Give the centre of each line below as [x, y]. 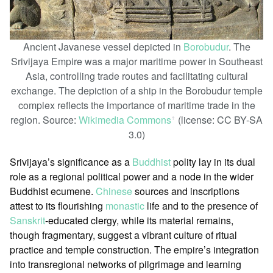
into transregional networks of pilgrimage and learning [126, 264]
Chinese [114, 191]
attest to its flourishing [58, 205]
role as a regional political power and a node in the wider [132, 176]
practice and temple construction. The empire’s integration [134, 249]
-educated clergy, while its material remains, [139, 220]
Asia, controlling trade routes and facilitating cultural [136, 76]
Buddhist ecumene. [53, 191]
